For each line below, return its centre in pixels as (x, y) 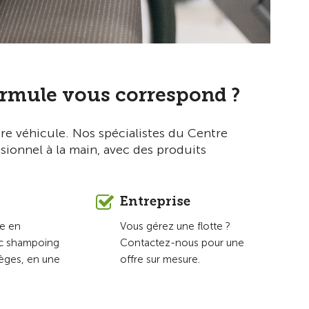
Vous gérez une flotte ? (175, 226)
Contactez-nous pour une (182, 242)
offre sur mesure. (160, 259)
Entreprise (155, 201)
